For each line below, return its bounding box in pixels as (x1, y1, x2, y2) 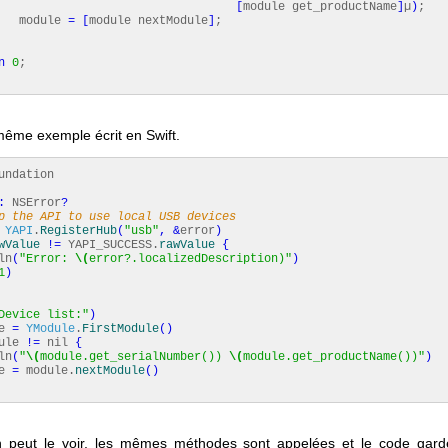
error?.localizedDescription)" (89, 252, 292, 266)
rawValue (159, 238, 215, 252)
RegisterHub (40, 224, 117, 238)
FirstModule (82, 322, 159, 336)
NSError (5, 196, 61, 210)
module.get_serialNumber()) (40, 350, 229, 364)
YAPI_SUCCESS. (61, 238, 159, 252)
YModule (26, 322, 75, 336)
